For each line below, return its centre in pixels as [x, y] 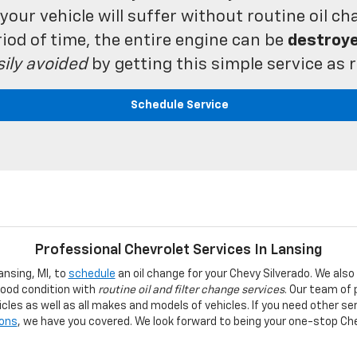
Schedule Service [178, 105]
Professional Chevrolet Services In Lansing [178, 250]
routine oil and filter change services [191, 290]
